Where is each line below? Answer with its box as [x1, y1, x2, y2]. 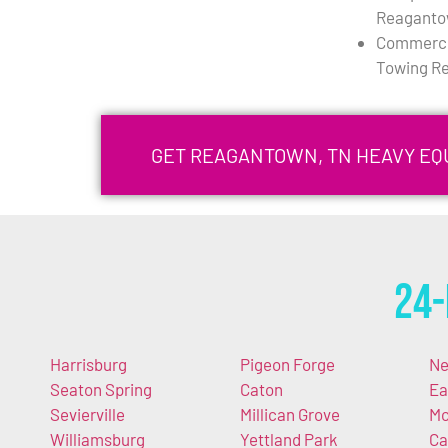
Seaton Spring [50, 379, 152, 400]
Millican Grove [239, 404, 340, 425]
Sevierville [50, 404, 125, 425]
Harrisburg [50, 354, 127, 375]
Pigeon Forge [239, 354, 335, 375]
